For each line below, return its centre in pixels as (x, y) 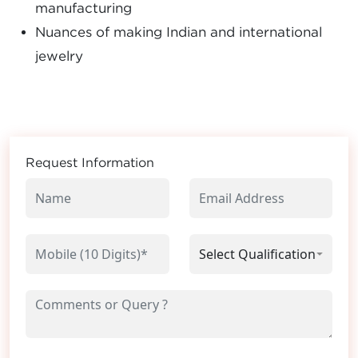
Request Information (90, 162)
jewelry (59, 56)
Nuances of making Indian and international (179, 32)
